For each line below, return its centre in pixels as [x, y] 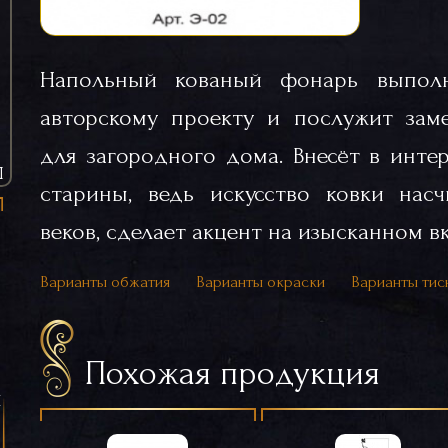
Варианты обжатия [105, 281]
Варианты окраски [260, 281]
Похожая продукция [232, 373]
